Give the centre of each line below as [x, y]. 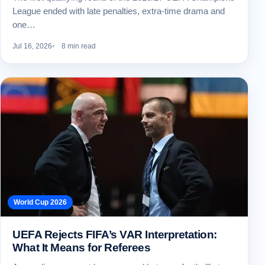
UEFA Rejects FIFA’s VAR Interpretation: [115, 235]
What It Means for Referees [82, 248]
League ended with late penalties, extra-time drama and [119, 11]
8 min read [79, 46]
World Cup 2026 [40, 203]
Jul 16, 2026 [32, 46]
